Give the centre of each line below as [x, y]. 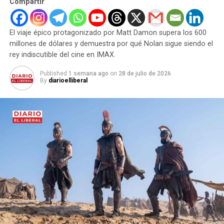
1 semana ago [88, 73]
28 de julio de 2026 [144, 73]
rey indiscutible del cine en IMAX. [62, 54]
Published [53, 73]
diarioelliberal [68, 80]
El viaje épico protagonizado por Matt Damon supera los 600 [108, 32]
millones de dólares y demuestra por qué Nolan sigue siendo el [111, 43]
